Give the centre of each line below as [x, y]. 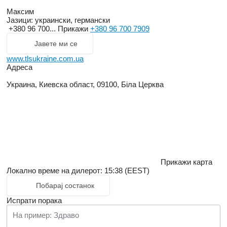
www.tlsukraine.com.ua [45, 59]
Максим [20, 12]
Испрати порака [34, 201]
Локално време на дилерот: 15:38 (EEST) [78, 171]
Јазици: [20, 20]
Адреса [20, 67]
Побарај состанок [65, 186]
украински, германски [71, 20]
